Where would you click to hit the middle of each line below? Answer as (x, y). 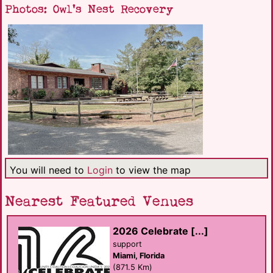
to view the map (152, 170)
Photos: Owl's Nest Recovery (89, 9)
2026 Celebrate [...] (161, 231)
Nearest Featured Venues (99, 201)
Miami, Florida (139, 255)
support (127, 244)
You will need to (48, 170)
